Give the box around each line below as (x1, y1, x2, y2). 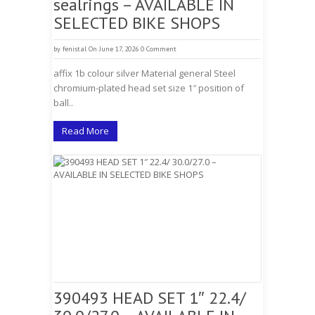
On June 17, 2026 (89, 44, 139, 53)
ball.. (53, 96, 73, 109)
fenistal (63, 44, 86, 53)
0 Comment (141, 44, 176, 53)
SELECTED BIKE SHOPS (53, 12, 220, 34)
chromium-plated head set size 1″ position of (53, 82, 244, 94)
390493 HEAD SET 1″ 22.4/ (53, 287, 246, 309)
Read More (62, 124, 109, 137)
